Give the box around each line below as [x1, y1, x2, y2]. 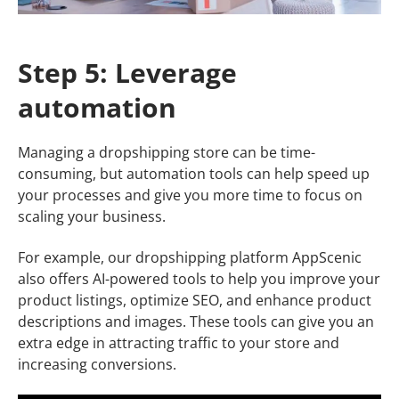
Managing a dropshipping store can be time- [18, 142, 315, 162]
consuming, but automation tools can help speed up [18, 163, 370, 183]
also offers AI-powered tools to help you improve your [18, 268, 380, 289]
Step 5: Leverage [18, 53, 237, 91]
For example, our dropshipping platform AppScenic [18, 247, 362, 267]
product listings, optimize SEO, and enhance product [18, 289, 371, 310]
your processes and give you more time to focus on [18, 184, 362, 205]
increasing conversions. [18, 354, 176, 374]
